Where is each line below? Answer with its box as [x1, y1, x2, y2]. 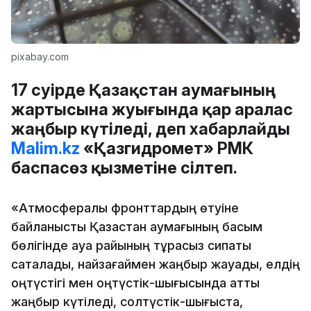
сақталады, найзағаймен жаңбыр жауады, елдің [11, 256, 300, 271]
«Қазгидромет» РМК [80, 137, 253, 158]
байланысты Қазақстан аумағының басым [11, 219, 262, 234]
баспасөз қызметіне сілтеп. [11, 157, 241, 178]
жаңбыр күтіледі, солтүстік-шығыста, [11, 294, 243, 309]
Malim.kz [11, 137, 80, 158]
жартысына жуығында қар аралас [11, 99, 293, 119]
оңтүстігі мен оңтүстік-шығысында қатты [11, 275, 260, 290]
